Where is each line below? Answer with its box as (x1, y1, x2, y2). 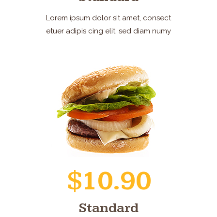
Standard (78, 200, 139, 216)
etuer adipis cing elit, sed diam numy (46, 27, 171, 35)
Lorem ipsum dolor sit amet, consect (46, 14, 171, 22)
